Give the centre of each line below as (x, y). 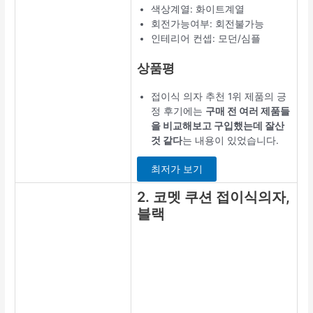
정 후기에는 (179, 111)
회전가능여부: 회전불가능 (208, 24)
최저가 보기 (177, 169)
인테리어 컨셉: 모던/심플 (206, 39)
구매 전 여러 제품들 (248, 111)
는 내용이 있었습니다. (231, 140)
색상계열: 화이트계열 (198, 9)
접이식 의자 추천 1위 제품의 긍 (219, 96)
